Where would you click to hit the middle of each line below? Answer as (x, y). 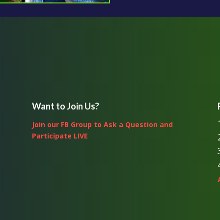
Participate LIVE (60, 136)
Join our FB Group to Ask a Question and (102, 125)
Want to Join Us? (65, 106)
